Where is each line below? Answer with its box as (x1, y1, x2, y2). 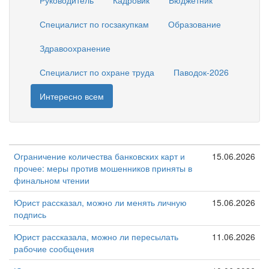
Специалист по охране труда (40, 66, 154, 78)
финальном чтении (14, 174, 89, 186)
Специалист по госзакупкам (40, 18, 149, 30)
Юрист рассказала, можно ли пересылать (14, 230, 178, 243)
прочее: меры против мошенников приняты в (14, 162, 192, 174)
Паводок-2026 (174, 66, 229, 78)
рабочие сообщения (14, 242, 94, 255)
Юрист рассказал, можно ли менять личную (14, 196, 187, 208)
